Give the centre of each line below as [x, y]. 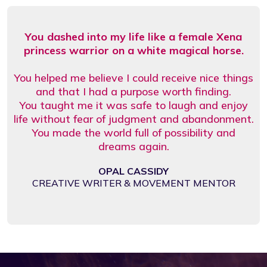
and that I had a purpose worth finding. [133, 91]
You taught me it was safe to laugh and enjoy [133, 105]
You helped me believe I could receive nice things [133, 77]
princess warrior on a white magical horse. [133, 50]
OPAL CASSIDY [133, 171]
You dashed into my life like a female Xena [133, 36]
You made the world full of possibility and [133, 132]
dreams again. [133, 146]
